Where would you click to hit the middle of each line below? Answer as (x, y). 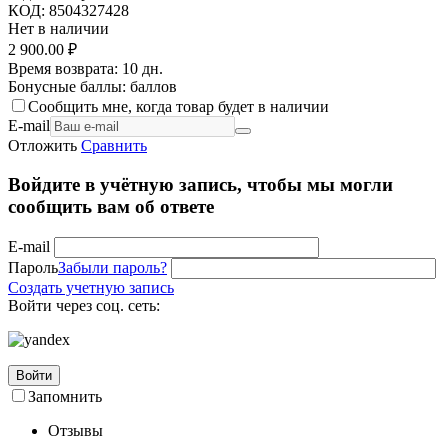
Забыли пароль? (112, 267)
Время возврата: (63, 69)
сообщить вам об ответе (111, 206)
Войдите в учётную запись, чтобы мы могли (200, 184)
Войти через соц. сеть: (84, 305)
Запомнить (65, 396)
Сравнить (114, 146)
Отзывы (75, 430)
